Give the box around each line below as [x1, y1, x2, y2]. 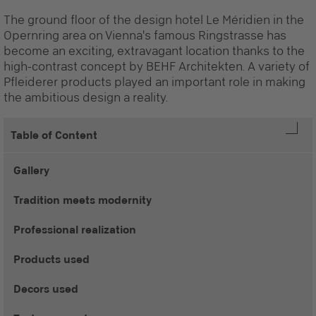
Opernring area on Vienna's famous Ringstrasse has [4, 28, 286, 42]
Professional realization [13, 224, 136, 236]
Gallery [13, 164, 49, 176]
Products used [13, 253, 90, 265]
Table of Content [11, 129, 97, 141]
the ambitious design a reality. [4, 90, 168, 104]
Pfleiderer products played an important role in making [4, 75, 305, 89]
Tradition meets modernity [13, 194, 152, 206]
